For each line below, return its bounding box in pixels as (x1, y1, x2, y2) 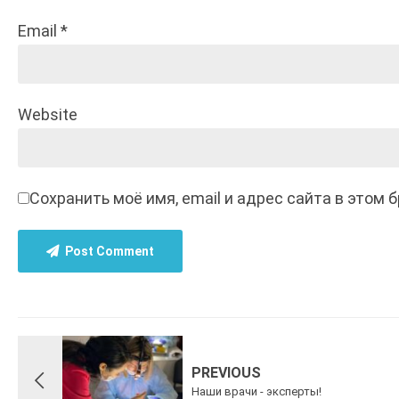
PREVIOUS (191, 364, 261, 381)
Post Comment (65, 244, 154, 258)
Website (18, 105, 77, 124)
